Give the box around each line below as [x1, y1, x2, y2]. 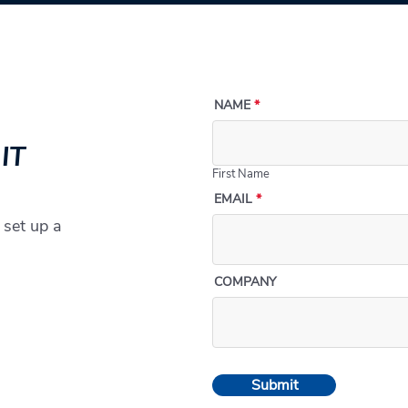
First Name [212, 166, 270, 182]
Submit [250, 375, 298, 395]
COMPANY [214, 273, 277, 291]
